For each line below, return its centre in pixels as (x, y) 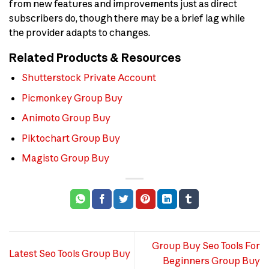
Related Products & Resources (95, 58)
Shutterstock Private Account (89, 77)
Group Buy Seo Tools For (206, 246)
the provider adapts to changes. (80, 32)
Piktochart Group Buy (71, 138)
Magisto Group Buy (65, 158)
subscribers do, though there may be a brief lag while (127, 18)
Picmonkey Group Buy (72, 98)
